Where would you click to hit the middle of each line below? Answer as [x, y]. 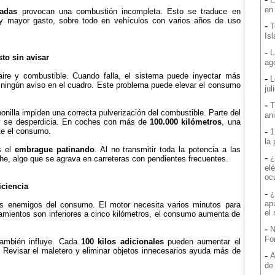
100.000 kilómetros [186, 122]
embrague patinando [55, 149]
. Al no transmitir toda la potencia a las [167, 149]
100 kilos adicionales [122, 242]
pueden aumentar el [202, 242]
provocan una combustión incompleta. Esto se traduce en [129, 11]
